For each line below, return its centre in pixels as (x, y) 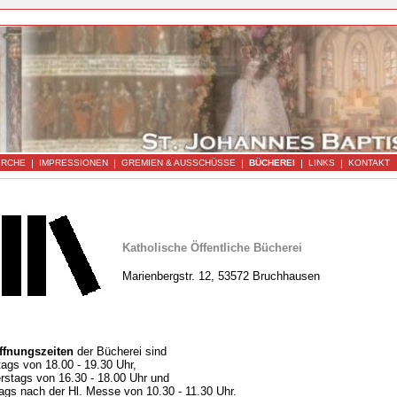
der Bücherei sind (120, 351)
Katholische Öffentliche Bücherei (212, 248)
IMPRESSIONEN (74, 163)
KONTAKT (369, 163)
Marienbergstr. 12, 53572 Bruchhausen (221, 276)
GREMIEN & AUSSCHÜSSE (179, 163)
